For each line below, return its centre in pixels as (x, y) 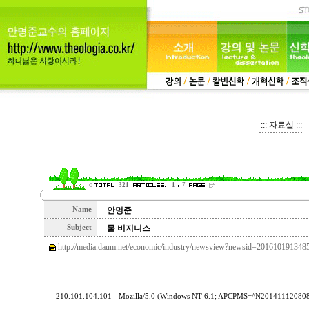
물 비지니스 (128, 228)
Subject (80, 227)
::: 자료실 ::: (281, 125)
